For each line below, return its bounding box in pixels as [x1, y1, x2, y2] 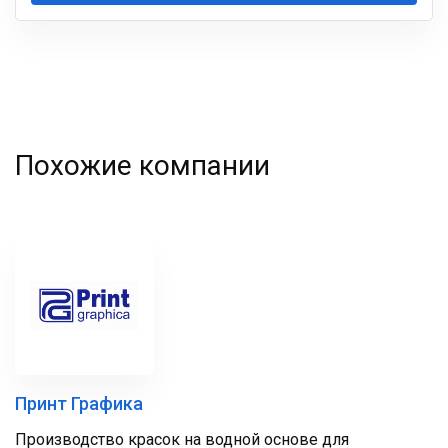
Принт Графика [15, 393, 143, 414]
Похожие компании [15, 149, 270, 182]
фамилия [31, 31, 98, 50]
